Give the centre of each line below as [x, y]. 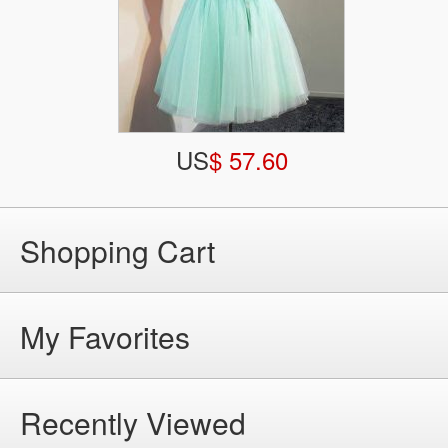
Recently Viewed [133, 423]
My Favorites [105, 337]
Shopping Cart [117, 251]
